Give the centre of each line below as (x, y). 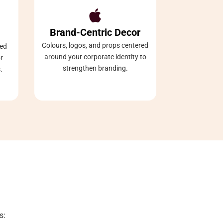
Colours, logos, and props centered (95, 45)
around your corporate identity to (95, 56)
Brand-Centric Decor (95, 32)
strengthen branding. (95, 68)
